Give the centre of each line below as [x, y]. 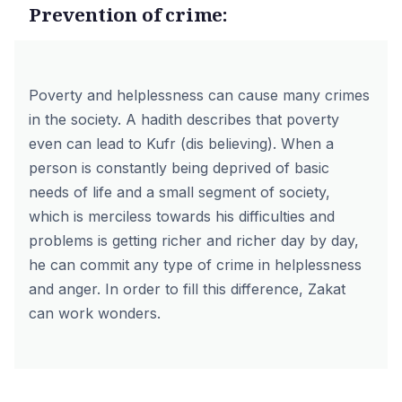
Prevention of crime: [128, 14]
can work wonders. [95, 313]
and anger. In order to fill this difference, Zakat [187, 289]
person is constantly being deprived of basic [179, 168]
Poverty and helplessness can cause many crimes [199, 95]
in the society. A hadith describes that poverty [184, 119]
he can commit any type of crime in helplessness [195, 265]
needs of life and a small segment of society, [179, 192]
